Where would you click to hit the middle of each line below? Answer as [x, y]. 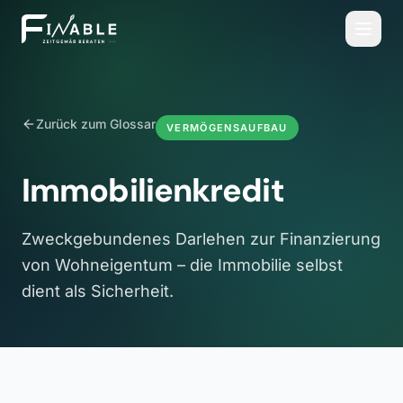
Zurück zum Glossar [96, 124]
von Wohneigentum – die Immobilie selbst [182, 265]
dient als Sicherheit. [98, 291]
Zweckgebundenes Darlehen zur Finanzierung [201, 239]
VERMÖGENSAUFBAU [227, 128]
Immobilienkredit [153, 190]
